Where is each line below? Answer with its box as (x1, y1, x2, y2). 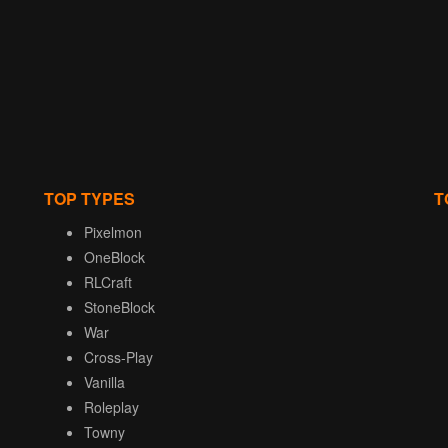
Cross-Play (84, 347, 153, 368)
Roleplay (84, 397, 139, 418)
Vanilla (84, 372, 125, 393)
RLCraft (84, 272, 132, 293)
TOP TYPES (44, 187, 135, 211)
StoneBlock (84, 297, 155, 318)
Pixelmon (84, 222, 142, 243)
